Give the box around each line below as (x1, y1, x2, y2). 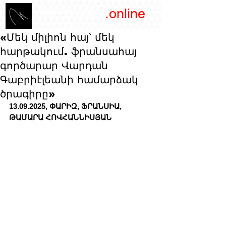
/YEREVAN (32, 6, 105, 21)
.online (104, 6, 145, 21)
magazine (63, 19, 114, 30)
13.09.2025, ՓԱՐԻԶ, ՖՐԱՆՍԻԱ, (9, 102, 124, 110)
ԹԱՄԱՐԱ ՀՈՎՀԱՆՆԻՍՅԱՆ (9, 113, 114, 122)
